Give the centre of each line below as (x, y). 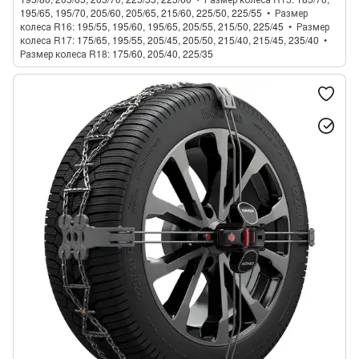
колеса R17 (46, 40)
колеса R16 (46, 26)
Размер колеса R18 (64, 53)
